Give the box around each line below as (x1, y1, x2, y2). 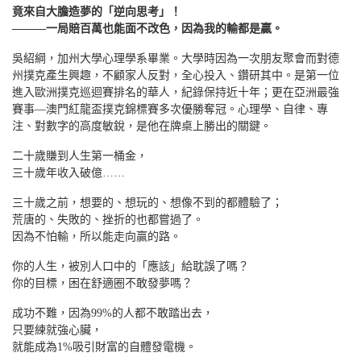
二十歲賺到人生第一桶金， (12, 149, 147, 162)
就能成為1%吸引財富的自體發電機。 (12, 340, 197, 353)
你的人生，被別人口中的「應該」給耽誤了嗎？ (12, 259, 249, 272)
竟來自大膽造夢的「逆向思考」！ (12, 5, 181, 18)
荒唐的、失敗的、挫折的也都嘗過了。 (12, 213, 204, 226)
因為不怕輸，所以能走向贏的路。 (12, 230, 181, 243)
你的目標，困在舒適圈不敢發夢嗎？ (12, 276, 193, 289)
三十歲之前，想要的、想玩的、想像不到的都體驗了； (12, 196, 283, 209)
